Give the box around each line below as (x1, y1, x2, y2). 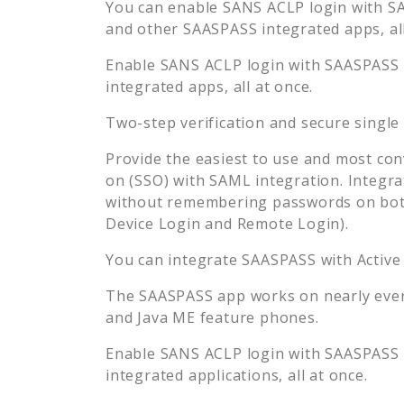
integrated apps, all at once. (106, 76, 314, 96)
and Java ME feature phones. (106, 307, 319, 327)
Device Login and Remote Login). (106, 213, 349, 234)
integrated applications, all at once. (106, 364, 368, 385)
